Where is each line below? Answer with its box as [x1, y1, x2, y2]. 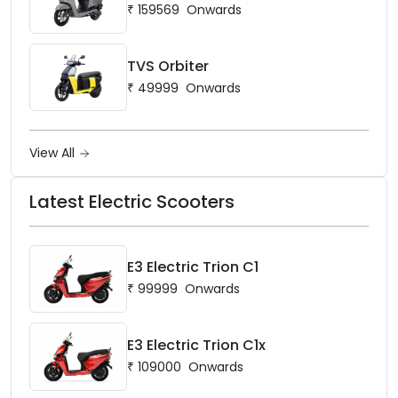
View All [29, 143, 78, 162]
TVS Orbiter [126, 55, 209, 76]
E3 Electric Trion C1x [126, 334, 266, 355]
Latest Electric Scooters [29, 188, 235, 214]
